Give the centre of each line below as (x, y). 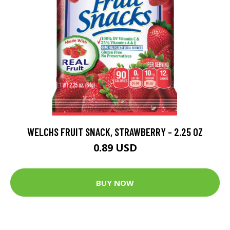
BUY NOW (115, 183)
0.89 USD (115, 148)
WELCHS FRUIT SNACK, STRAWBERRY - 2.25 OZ (115, 132)
